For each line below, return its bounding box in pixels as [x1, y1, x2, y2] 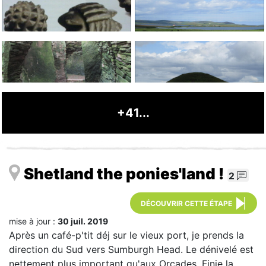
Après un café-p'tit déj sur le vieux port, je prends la [9, 229, 244, 241]
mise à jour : [9, 216, 58, 226]
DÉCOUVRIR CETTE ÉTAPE [141, 199, 232, 208]
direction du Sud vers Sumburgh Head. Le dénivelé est [9, 243, 254, 255]
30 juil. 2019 [58, 216, 108, 226]
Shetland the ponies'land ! [24, 164, 224, 183]
